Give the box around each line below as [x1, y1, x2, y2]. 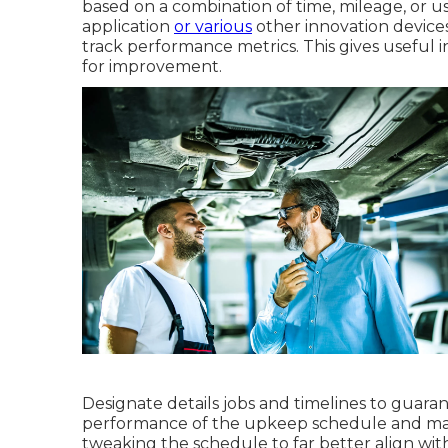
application [82, 17, 174, 36]
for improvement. [82, 57, 222, 76]
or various [174, 17, 252, 36]
